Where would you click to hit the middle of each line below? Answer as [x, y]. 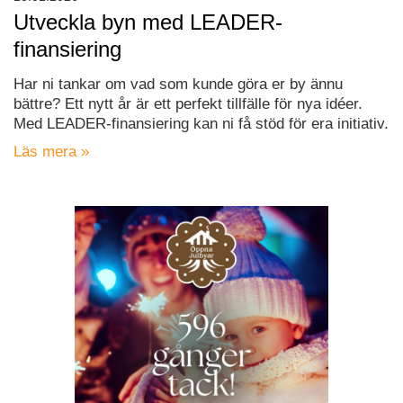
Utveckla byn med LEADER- [148, 22]
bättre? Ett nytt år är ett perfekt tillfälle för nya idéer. [188, 104]
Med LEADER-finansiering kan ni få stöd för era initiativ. [201, 124]
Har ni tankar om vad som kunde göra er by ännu [178, 85]
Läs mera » [51, 152]
